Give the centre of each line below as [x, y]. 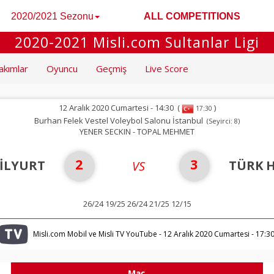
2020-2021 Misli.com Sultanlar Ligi [137, 42]
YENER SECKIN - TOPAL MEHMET [137, 131]
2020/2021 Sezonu [52, 16]
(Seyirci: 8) [222, 120]
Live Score [167, 68]
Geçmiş [111, 68]
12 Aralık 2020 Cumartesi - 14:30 [116, 108]
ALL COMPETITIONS [192, 16]
